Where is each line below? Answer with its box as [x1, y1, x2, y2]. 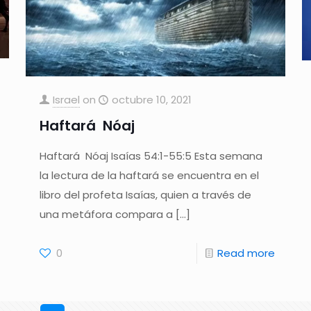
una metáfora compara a [39, 207, 173, 222]
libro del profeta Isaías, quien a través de [39, 187, 251, 203]
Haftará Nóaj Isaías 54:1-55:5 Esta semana [39, 149, 262, 164]
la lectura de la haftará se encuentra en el [39, 168, 259, 183]
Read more [217, 246, 276, 261]
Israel [52, 92, 80, 108]
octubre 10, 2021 [111, 92, 192, 108]
